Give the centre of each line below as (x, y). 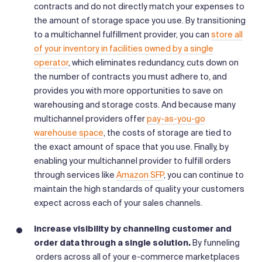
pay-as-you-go (176, 118)
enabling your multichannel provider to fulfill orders (132, 161)
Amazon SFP (140, 175)
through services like (75, 175)
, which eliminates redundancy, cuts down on (154, 62)
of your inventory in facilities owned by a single (124, 48)
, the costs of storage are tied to (168, 132)
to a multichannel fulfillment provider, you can (123, 34)
